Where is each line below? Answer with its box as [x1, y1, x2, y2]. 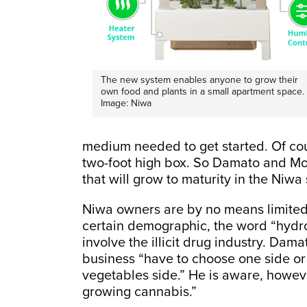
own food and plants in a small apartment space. [101, 85, 304, 97]
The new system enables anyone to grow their [101, 73, 298, 86]
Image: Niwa [101, 97, 151, 109]
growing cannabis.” [82, 283, 197, 300]
